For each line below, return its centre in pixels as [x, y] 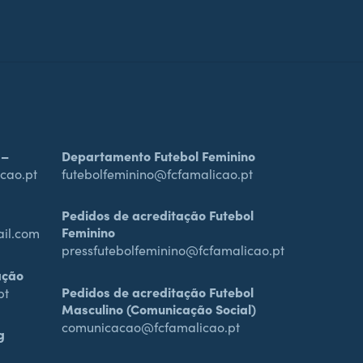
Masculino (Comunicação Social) [159, 308]
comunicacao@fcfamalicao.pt [151, 327]
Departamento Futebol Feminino [158, 156]
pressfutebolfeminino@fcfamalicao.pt [173, 250]
